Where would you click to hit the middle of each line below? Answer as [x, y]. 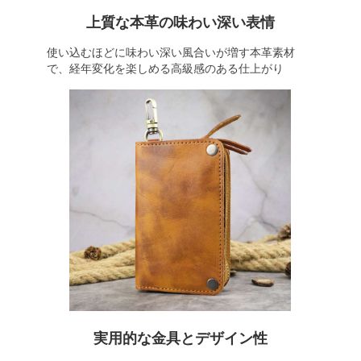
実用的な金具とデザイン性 [180, 338]
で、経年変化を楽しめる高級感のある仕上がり [165, 68]
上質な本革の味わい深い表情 [180, 23]
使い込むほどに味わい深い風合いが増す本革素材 [170, 52]
